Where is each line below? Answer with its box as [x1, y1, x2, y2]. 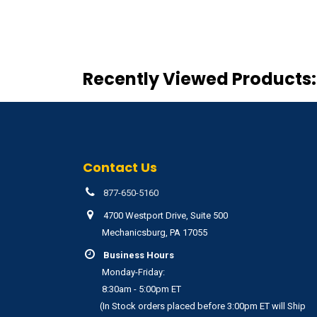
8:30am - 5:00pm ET [83, 284, 183, 295]
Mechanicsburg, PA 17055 [83, 227, 207, 238]
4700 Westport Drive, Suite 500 [103, 210, 228, 221]
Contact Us [83, 158, 157, 177]
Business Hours [103, 250, 174, 261]
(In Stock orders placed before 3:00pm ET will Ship [83, 301, 306, 312]
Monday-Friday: [83, 267, 167, 278]
